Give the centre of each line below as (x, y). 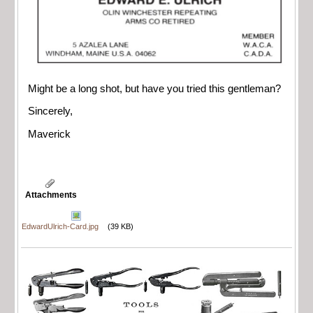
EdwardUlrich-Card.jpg (60, 227)
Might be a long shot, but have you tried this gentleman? (154, 88)
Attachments (51, 195)
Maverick (49, 134)
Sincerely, (50, 111)
